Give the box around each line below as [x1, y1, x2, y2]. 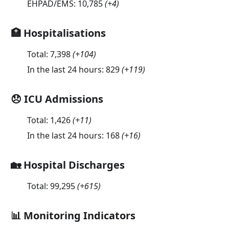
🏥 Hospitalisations [10, 26, 106, 40]
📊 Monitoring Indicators [10, 209, 135, 223]
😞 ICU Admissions [10, 92, 103, 106]
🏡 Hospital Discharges [10, 158, 125, 172]
